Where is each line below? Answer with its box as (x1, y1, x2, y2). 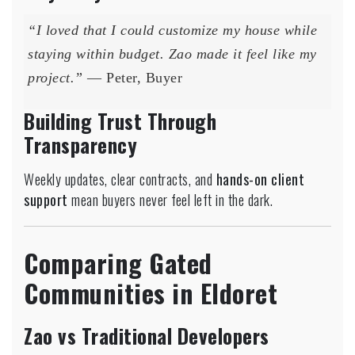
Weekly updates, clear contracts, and (24, 168, 216, 189)
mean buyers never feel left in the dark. (67, 189, 273, 210)
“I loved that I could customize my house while (28, 21, 317, 38)
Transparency (24, 129, 137, 159)
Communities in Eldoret (24, 273, 277, 311)
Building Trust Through (24, 105, 216, 136)
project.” (28, 69, 83, 86)
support (24, 189, 68, 210)
